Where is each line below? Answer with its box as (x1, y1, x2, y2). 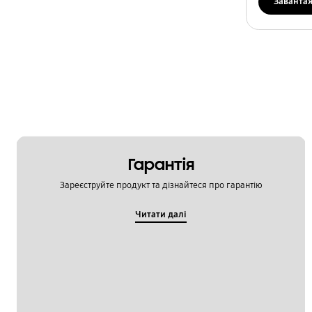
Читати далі (135, 208, 187, 220)
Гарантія (127, 155, 194, 175)
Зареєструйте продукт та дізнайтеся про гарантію (59, 180, 263, 192)
